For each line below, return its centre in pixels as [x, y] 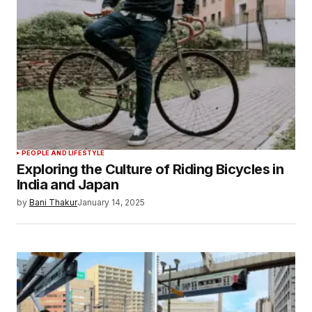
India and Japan [68, 184]
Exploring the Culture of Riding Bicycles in [150, 169]
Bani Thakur [53, 202]
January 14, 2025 [111, 202]
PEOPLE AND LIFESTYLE [63, 153]
